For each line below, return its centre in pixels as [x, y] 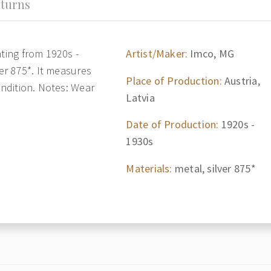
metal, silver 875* [214, 168]
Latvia [140, 97]
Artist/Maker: [157, 54]
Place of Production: [174, 80]
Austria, [241, 80]
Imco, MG [211, 54]
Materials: [149, 168]
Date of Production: [172, 124]
